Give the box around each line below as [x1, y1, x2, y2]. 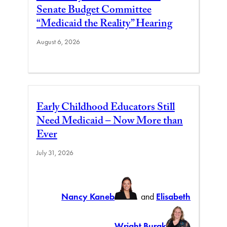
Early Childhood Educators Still [36, 99, 175, 118]
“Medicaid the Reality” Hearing [36, 15, 172, 34]
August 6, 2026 [36, 37, 80, 46]
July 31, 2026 [36, 148, 73, 157]
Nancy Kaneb [61, 191, 115, 202]
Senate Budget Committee [36, 2, 152, 20]
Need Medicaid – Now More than [36, 112, 183, 131]
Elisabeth [156, 191, 191, 202]
